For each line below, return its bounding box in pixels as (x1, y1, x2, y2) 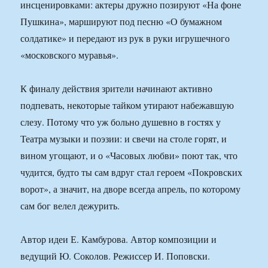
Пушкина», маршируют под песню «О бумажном (20, 15, 223, 28)
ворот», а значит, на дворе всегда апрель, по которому (20, 182, 241, 196)
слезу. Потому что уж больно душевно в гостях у (20, 115, 221, 129)
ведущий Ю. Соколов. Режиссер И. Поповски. (20, 249, 211, 263)
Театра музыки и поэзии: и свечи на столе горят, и (20, 132, 227, 145)
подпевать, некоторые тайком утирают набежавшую (20, 99, 234, 112)
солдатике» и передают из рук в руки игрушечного (20, 32, 230, 45)
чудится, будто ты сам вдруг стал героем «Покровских (20, 166, 243, 179)
